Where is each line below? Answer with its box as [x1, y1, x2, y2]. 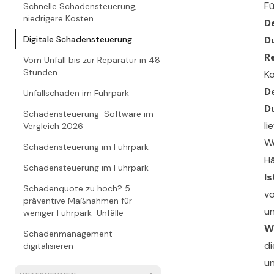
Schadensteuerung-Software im [23, 108, 154, 119]
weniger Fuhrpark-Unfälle [23, 207, 124, 218]
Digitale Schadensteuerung [23, 34, 132, 45]
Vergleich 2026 [23, 120, 83, 131]
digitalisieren [23, 240, 73, 251]
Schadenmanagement [23, 228, 113, 239]
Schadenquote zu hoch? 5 [23, 183, 130, 194]
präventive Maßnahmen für [23, 195, 132, 206]
